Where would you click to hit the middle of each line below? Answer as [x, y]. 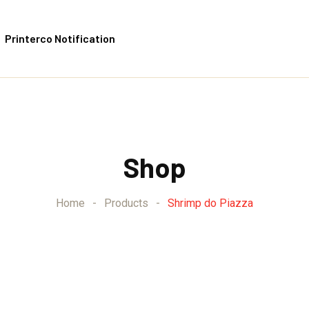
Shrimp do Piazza [210, 203]
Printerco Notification [60, 38]
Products [126, 203]
